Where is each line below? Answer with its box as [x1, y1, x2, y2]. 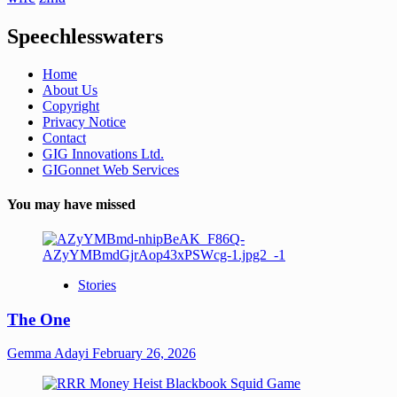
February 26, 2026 [92, 346, 196, 362]
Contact [43, 129, 86, 145]
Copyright [43, 97, 99, 113]
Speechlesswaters [7, 24, 163, 48]
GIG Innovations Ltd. [43, 145, 164, 161]
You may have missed [7, 196, 136, 212]
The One [7, 309, 70, 329]
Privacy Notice [43, 113, 126, 129]
